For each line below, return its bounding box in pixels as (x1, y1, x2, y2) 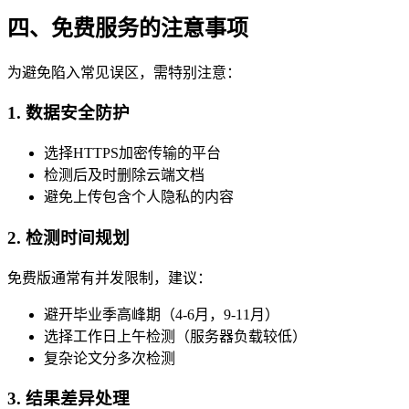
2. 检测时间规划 (7, 227, 130, 247)
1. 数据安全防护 (7, 103, 130, 123)
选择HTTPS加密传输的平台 (44, 145, 221, 162)
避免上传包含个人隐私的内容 (44, 189, 234, 205)
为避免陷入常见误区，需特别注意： (7, 64, 241, 80)
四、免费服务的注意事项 (7, 16, 248, 40)
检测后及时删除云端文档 (44, 167, 204, 184)
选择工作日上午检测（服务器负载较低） (44, 328, 307, 344)
